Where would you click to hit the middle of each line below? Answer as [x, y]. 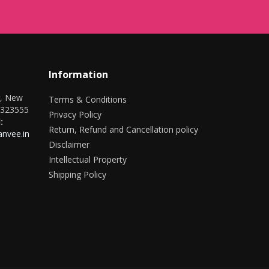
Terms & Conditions [87, 99]
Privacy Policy [75, 114]
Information [78, 74]
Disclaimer [69, 144]
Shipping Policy [77, 174]
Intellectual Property [87, 159]
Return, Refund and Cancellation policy [123, 129]
